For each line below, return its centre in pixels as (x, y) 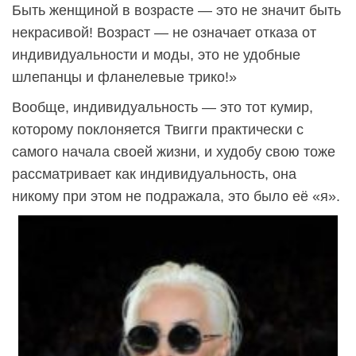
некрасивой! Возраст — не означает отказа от (164, 32)
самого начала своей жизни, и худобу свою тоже (174, 151)
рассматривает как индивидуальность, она (154, 174)
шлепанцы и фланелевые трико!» (124, 77)
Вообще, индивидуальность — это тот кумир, (163, 107)
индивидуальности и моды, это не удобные (156, 54)
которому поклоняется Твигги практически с (158, 129)
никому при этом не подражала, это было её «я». (176, 196)
